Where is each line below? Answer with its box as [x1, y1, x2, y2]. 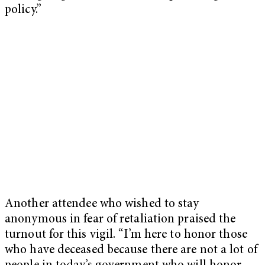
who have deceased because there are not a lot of [5, 244, 257, 257]
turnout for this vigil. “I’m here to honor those [5, 228, 247, 241]
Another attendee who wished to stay [5, 198, 199, 211]
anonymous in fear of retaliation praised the [5, 213, 236, 226]
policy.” [5, 4, 41, 17]
